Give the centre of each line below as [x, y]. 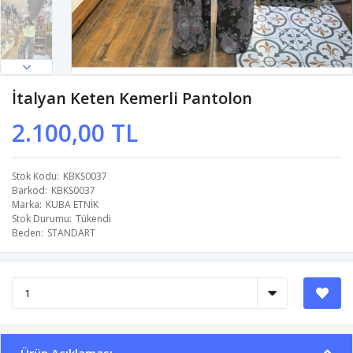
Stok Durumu [41, 219]
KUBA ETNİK [72, 205]
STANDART [71, 233]
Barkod [28, 191]
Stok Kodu [34, 176]
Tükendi [93, 219]
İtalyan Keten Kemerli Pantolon [132, 98]
